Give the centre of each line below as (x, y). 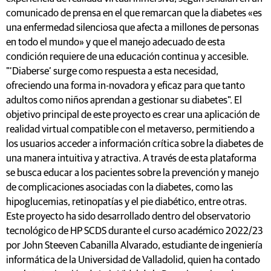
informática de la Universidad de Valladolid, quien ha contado (133, 261)
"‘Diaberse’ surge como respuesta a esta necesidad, (112, 72)
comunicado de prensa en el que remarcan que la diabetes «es (134, 14)
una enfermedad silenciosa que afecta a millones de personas (132, 28)
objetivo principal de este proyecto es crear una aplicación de (133, 116)
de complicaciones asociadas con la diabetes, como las (119, 188)
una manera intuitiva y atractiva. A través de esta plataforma (131, 159)
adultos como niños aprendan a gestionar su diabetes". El (124, 101)
